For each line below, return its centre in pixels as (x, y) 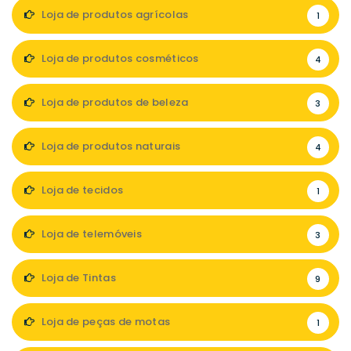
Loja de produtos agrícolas (114, 14)
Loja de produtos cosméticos (119, 58)
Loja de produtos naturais (110, 146)
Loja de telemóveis (90, 234)
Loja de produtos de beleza (114, 102)
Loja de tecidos (81, 190)
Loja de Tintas (77, 278)
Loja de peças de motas (105, 322)
